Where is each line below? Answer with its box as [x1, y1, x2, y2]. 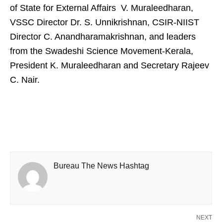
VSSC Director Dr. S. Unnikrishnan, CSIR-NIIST [10, 17, 199, 27]
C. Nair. [10, 74, 40, 85]
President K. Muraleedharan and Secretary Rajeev [10, 60, 209, 70]
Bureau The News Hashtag [54, 161, 149, 170]
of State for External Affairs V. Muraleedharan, [10, 2, 193, 13]
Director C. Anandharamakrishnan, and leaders [10, 31, 196, 42]
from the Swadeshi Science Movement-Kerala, [10, 46, 193, 56]
